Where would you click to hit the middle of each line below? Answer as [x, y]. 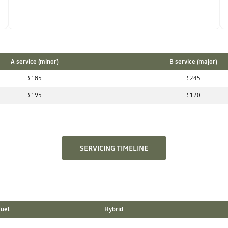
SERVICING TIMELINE [114, 148]
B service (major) [193, 62]
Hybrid [113, 209]
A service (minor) [35, 62]
